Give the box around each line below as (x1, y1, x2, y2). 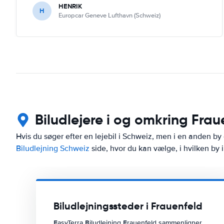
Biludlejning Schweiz (16, 143, 89, 153)
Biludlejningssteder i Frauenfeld (53, 199, 202, 212)
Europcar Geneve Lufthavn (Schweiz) (58, 11, 160, 19)
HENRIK (58, 1, 82, 11)
